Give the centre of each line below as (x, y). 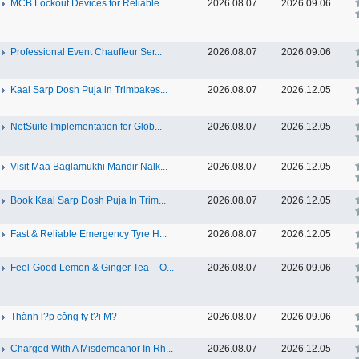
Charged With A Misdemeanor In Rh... (92, 349)
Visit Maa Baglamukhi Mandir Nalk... (89, 167)
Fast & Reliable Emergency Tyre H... (89, 234)
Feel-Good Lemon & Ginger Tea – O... (92, 268)
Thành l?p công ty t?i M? (64, 317)
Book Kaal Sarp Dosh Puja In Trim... (88, 200)
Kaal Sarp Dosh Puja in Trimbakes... (89, 90)
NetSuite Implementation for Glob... (86, 127)
